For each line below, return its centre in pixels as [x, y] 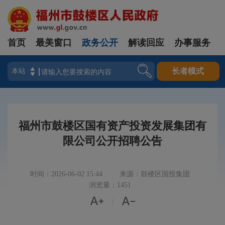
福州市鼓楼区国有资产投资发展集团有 [113, 126]
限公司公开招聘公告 [113, 141]
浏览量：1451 [110, 185]
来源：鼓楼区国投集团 [155, 174]
